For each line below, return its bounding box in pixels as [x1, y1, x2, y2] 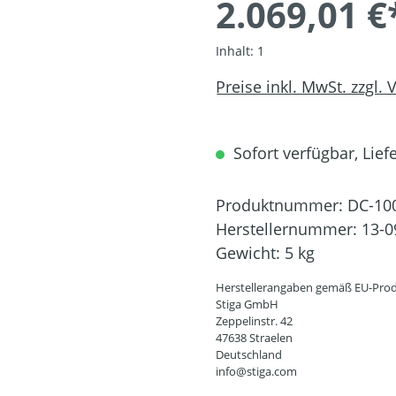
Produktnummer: [216, 194, 347, 217]
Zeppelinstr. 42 [216, 313, 293, 330]
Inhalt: [216, 42, 257, 60]
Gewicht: [216, 242, 285, 264]
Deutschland [216, 346, 282, 363]
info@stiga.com [216, 363, 297, 380]
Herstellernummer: [216, 218, 362, 240]
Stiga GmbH [216, 296, 278, 313]
